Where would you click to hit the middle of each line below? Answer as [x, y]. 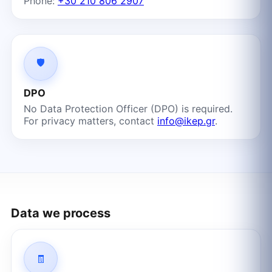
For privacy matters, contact [90, 121]
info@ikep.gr [186, 121]
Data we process [60, 213]
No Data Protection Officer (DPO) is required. [128, 109]
